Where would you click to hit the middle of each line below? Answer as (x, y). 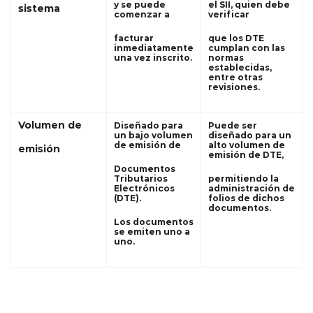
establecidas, (240, 67)
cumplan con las (247, 48)
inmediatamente (154, 48)
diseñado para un (250, 135)
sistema (39, 8)
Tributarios (141, 178)
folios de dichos (246, 198)
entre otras (235, 77)
